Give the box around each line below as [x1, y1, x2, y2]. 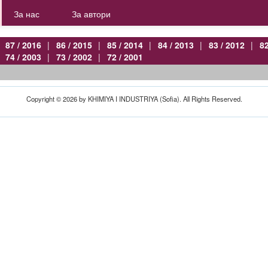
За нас [14, 8, 42, 20]
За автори [72, 8, 113, 20]
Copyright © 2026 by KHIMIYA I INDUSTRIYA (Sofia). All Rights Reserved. [26, 94, 242, 103]
